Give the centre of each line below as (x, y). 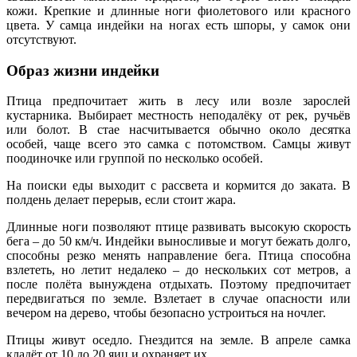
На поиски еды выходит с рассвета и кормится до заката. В (178, 186)
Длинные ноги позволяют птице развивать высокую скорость (178, 227)
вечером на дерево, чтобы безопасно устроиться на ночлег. (166, 313)
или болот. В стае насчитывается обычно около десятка (178, 130)
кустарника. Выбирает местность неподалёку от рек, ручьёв (178, 116)
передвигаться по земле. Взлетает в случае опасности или (178, 299)
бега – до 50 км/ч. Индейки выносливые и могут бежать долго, (178, 241)
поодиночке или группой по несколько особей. (135, 159)
